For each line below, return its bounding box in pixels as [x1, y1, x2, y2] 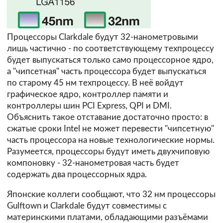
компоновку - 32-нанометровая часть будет [7, 159, 179, 168]
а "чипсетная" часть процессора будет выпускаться [7, 67, 206, 76]
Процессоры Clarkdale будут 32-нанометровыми [7, 33, 198, 42]
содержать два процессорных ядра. [7, 170, 147, 179]
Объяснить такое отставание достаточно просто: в [7, 113, 208, 122]
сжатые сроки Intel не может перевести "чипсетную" [7, 124, 214, 133]
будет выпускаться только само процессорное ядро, [7, 56, 214, 65]
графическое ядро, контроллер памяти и [7, 90, 168, 99]
